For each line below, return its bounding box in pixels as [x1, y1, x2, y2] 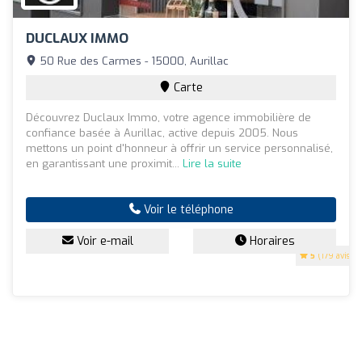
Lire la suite [183, 156, 242, 170]
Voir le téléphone [140, 201, 234, 217]
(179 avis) [315, 250, 353, 261]
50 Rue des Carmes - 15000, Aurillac [36, 53, 229, 68]
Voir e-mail [73, 233, 133, 249]
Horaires [246, 233, 295, 249]
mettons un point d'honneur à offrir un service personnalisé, [26, 141, 333, 155]
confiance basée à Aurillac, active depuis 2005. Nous [26, 125, 298, 140]
